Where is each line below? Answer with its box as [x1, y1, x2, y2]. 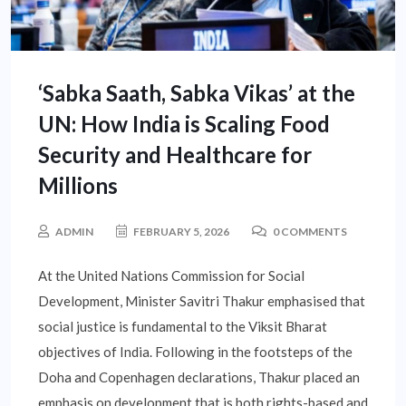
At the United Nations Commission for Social [38, 267, 304, 285]
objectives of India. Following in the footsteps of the [38, 343, 353, 361]
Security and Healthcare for [38, 141, 312, 169]
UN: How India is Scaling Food [38, 111, 330, 138]
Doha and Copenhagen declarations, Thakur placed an [38, 369, 360, 386]
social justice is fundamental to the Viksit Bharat [38, 318, 327, 335]
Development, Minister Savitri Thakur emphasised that [38, 293, 365, 310]
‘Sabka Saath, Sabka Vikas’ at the [38, 80, 355, 107]
